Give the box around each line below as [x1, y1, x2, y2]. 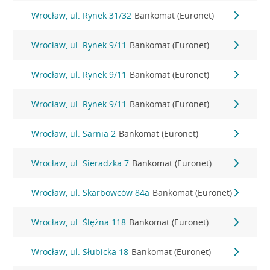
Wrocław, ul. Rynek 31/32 [31, 10, 132, 21]
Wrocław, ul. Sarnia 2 [31, 128, 116, 139]
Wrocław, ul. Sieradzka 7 [31, 157, 130, 169]
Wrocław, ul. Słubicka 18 [31, 246, 129, 257]
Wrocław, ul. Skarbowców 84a [31, 187, 150, 198]
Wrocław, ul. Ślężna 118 [31, 216, 127, 228]
